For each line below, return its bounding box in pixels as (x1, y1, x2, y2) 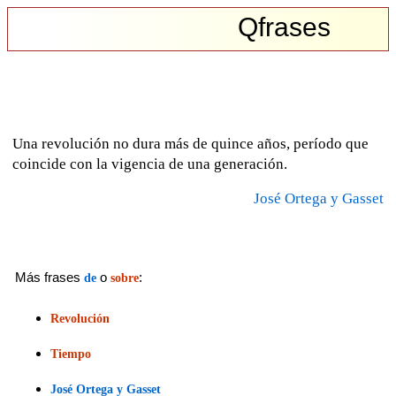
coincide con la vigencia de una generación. (12, 156, 287, 172)
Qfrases (238, 12, 331, 42)
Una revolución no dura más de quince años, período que (12, 135, 369, 152)
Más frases (15, 270, 84, 285)
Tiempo (50, 347, 91, 361)
